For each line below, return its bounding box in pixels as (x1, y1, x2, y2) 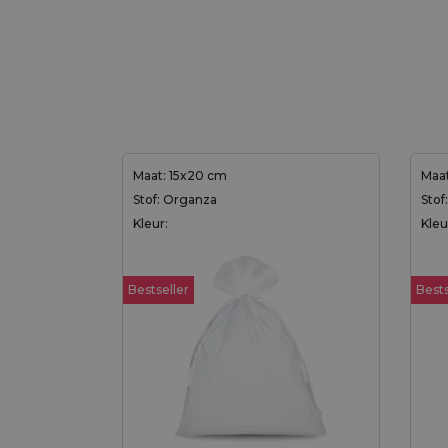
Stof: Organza (133, 191, 217, 207)
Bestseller (128, 281, 189, 297)
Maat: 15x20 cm (133, 167, 227, 183)
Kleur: (133, 215, 168, 231)
